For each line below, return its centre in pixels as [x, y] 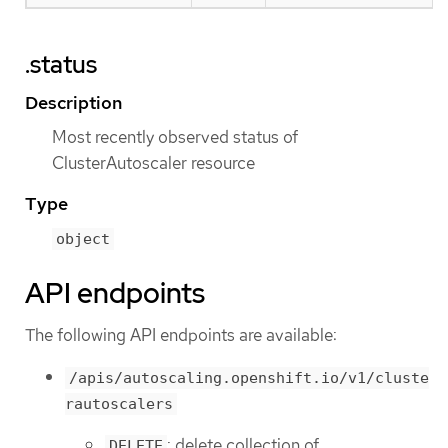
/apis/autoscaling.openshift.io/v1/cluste [249, 377]
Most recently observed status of [175, 137]
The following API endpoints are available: [181, 335]
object [83, 239]
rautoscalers [119, 403]
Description [73, 103]
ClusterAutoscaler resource [153, 163]
